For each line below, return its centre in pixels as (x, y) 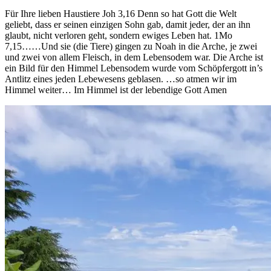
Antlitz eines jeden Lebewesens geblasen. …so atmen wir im (121, 79)
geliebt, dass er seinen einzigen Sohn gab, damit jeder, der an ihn (128, 25)
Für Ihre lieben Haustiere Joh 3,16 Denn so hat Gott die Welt (121, 14)
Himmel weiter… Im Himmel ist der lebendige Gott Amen (116, 90)
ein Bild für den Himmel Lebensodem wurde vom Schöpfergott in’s (134, 68)
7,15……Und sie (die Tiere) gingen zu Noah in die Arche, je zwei (131, 47)
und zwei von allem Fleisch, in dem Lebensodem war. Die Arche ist (134, 57)
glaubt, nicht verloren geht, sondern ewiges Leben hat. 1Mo (119, 36)
